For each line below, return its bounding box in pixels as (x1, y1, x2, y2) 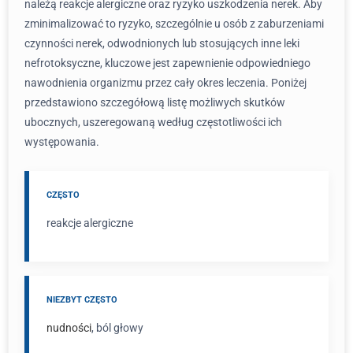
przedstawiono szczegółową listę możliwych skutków (24, 96, 285, 109)
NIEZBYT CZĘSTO (46, 295, 117, 305)
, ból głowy (91, 321, 143, 334)
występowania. (24, 136, 99, 148)
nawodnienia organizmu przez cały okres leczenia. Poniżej (24, 76, 307, 89)
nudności (46, 321, 91, 334)
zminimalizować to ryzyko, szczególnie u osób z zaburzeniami (24, 17, 324, 30)
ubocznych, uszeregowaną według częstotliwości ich (24, 116, 282, 128)
